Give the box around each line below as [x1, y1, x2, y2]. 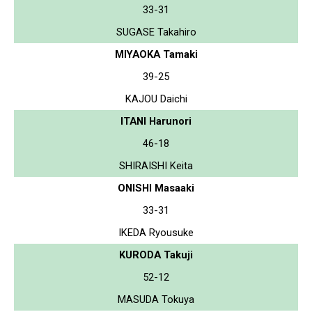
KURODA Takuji [119, 248, 193, 261]
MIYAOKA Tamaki [114, 47, 198, 61]
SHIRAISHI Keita [119, 159, 193, 172]
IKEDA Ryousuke [118, 226, 194, 239]
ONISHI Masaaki [118, 181, 194, 194]
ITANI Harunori [120, 114, 192, 127]
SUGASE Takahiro [116, 25, 196, 38]
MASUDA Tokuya [118, 292, 194, 306]
